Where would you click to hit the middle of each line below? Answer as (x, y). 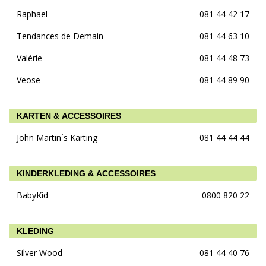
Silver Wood (39, 252)
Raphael (32, 14)
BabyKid (32, 195)
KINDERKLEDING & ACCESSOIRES (86, 173)
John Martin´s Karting (57, 137)
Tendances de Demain (60, 36)
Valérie (29, 58)
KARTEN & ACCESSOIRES (69, 115)
